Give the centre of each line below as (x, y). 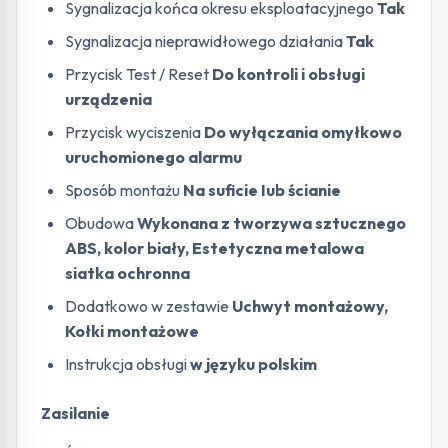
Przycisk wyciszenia (134, 132)
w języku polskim (253, 364)
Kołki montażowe (132, 331)
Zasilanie (75, 413)
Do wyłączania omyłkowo (303, 132)
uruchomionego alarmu (153, 157)
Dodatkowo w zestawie (148, 306)
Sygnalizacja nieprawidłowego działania (205, 41)
